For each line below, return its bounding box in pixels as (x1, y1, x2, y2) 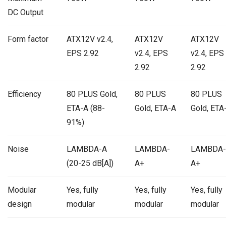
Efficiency (8, 89, 41, 99)
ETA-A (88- (66, 103, 105, 114)
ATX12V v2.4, (66, 34, 113, 44)
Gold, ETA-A (134, 103, 176, 114)
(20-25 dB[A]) (66, 158, 114, 168)
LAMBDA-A (66, 144, 107, 154)
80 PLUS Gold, (66, 89, 118, 99)
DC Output (8, 8, 43, 18)
